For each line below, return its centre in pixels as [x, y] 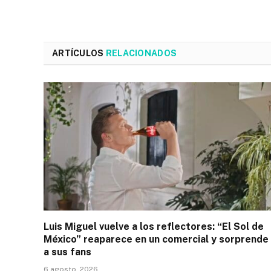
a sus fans [67, 252]
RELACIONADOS [141, 54]
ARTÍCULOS [79, 54]
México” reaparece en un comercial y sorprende [156, 239]
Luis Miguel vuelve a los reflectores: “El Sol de [154, 226]
